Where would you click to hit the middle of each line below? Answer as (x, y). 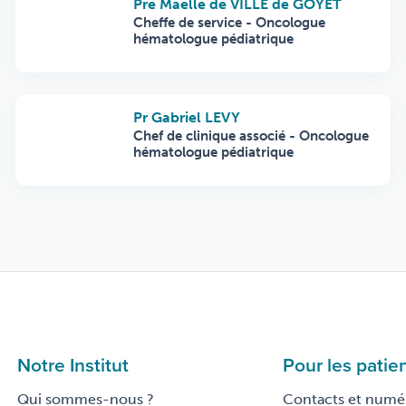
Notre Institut (72, 365)
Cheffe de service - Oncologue (229, 23)
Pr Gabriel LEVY (187, 118)
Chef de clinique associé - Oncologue (251, 136)
